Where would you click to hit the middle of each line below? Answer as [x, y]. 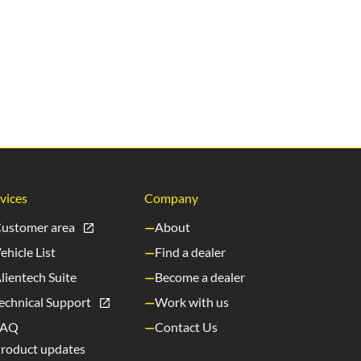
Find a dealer [191, 252]
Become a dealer [200, 277]
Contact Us [187, 327]
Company [172, 198]
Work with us [192, 302]
